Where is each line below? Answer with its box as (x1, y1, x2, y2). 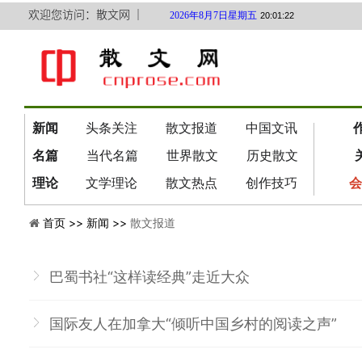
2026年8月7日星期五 (170, 10, 257, 21)
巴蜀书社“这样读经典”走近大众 (49, 268, 250, 285)
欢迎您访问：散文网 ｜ (28, 6, 144, 22)
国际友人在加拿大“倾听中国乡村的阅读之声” (49, 315, 337, 332)
